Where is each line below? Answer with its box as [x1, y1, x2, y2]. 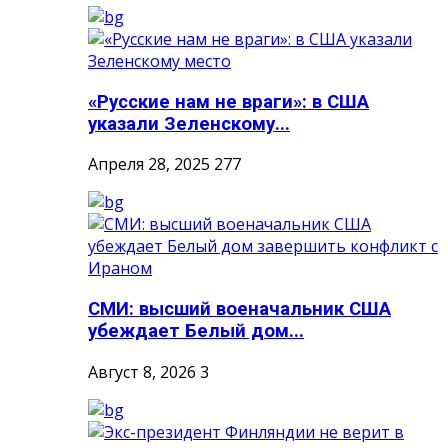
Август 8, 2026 [88, 360, 196, 383]
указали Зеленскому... [88, 112, 290, 135]
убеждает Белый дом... [88, 319, 304, 342]
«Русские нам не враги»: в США [88, 90, 369, 113]
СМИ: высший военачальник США [88, 297, 391, 320]
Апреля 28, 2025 [88, 153, 210, 176]
